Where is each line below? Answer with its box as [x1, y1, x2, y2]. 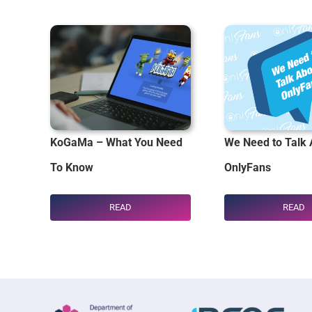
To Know [49, 161, 93, 175]
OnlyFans [224, 161, 271, 175]
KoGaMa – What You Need [49, 136, 182, 150]
